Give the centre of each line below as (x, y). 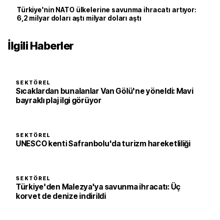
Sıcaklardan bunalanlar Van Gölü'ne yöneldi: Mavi (105, 91)
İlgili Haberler (41, 46)
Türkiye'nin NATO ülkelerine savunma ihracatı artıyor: (107, 10)
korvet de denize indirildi (61, 196)
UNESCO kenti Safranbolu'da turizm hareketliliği (103, 144)
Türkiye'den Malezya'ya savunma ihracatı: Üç (98, 187)
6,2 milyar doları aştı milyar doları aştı (79, 18)
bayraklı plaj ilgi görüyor (59, 101)
